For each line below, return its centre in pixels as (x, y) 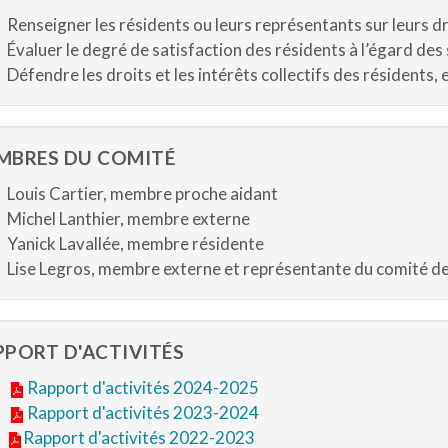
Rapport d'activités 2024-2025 (142, 387)
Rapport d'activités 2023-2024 (142, 412)
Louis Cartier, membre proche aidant (142, 193)
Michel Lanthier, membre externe (128, 218)
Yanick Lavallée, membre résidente (135, 243)
